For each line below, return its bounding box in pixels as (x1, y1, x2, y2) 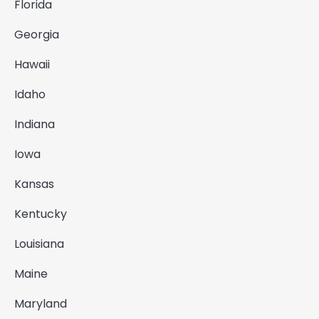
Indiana (14, 115, 55, 132)
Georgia (14, 26, 59, 43)
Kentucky (14, 205, 67, 222)
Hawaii (14, 56, 50, 73)
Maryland (14, 295, 67, 312)
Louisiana (14, 235, 64, 252)
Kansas (14, 175, 54, 192)
